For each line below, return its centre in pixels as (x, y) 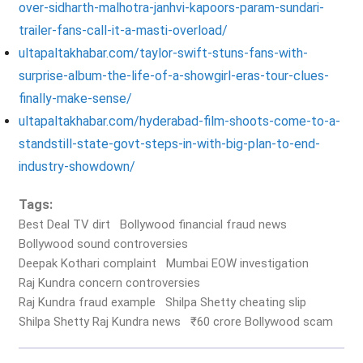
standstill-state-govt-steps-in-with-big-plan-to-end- (169, 144)
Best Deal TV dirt (64, 224)
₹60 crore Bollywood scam (261, 322)
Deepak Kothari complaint (87, 263)
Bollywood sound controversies (103, 244)
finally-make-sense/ (75, 98)
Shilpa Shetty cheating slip (235, 302)
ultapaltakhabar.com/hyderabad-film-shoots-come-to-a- (179, 121)
